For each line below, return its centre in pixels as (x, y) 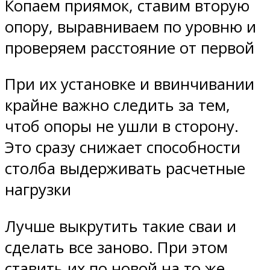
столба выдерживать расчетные (125, 169)
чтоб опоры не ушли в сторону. (122, 127)
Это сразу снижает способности (123, 148)
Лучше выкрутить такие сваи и (121, 226)
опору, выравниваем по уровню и (130, 27)
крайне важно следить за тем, (118, 105)
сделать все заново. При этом (116, 247)
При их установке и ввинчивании (130, 84)
